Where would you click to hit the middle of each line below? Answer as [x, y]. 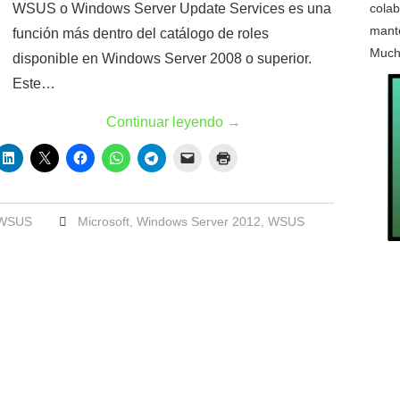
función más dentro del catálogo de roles [141, 33]
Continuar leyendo [166, 122]
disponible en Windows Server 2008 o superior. [162, 58]
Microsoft [103, 221]
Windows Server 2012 [198, 221]
